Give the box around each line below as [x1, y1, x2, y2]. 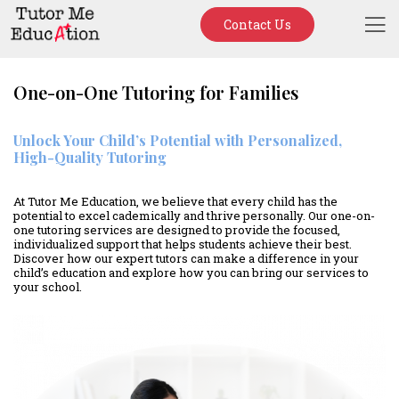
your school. [13, 278, 82, 295]
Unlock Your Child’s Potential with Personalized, [13, 130, 342, 150]
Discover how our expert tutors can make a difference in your [13, 249, 359, 266]
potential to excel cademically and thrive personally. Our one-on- [13, 207, 375, 224]
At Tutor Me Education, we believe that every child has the [13, 192, 338, 209]
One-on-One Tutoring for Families [13, 79, 298, 104]
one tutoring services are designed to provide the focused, [13, 221, 340, 238]
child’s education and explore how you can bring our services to [13, 264, 369, 281]
